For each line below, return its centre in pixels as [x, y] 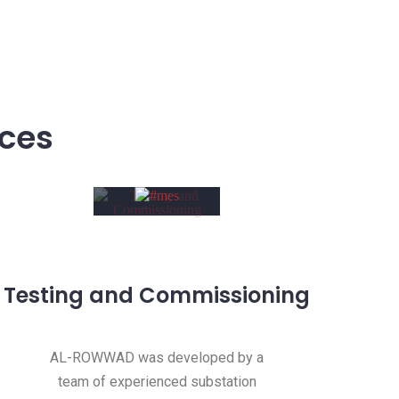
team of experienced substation [157, 382]
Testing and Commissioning [157, 296]
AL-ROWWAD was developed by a [157, 358]
